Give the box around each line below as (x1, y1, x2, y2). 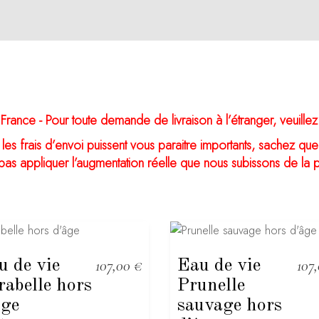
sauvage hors (177, 296, 282, 315)
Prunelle (177, 276, 245, 295)
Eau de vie (177, 256, 261, 275)
